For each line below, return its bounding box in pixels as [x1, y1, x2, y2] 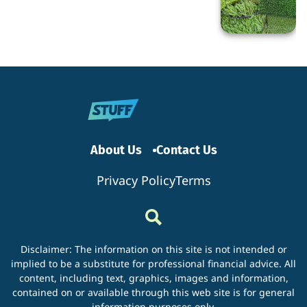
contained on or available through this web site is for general [12, 286, 295, 299]
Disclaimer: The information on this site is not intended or [20, 243, 287, 256]
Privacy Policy [96, 172, 175, 189]
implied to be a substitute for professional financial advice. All [11, 257, 296, 271]
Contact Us [156, 143, 217, 158]
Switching [220, 3, 271, 19]
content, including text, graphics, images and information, [19, 271, 288, 285]
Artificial [220, 27, 262, 43]
